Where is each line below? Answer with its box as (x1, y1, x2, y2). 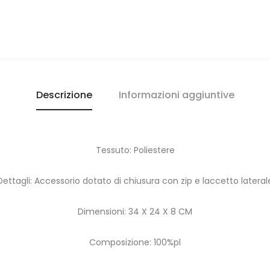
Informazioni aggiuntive (118, 87, 234, 102)
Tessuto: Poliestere (95, 143, 175, 156)
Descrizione (36, 87, 92, 102)
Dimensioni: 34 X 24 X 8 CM (78, 205, 192, 218)
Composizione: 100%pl (89, 236, 181, 248)
